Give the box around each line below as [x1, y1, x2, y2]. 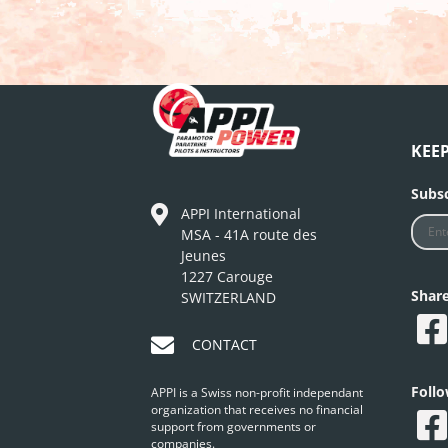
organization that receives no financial [150, 402, 363, 418]
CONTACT [191, 334, 257, 354]
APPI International [180, 204, 301, 224]
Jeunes [180, 246, 226, 266]
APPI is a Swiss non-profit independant [150, 385, 363, 401]
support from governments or [150, 419, 316, 435]
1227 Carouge [180, 267, 273, 287]
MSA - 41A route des [180, 225, 317, 245]
